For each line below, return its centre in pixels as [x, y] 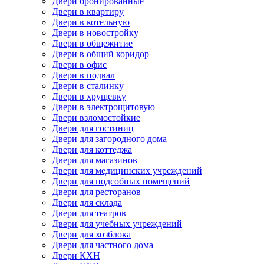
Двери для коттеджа [92, 149]
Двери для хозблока [91, 234]
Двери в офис [79, 65]
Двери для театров [89, 213]
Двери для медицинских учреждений [127, 171]
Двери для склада [87, 202]
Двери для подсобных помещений [121, 181]
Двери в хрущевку [89, 96]
